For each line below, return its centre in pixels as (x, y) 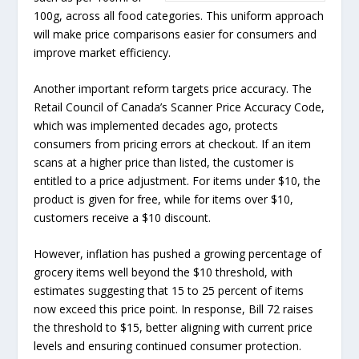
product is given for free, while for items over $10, (164, 199)
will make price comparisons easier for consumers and (175, 34)
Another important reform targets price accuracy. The (173, 88)
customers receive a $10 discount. (123, 217)
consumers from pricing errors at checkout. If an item (173, 143)
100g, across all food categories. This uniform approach (179, 15)
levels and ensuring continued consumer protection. (168, 346)
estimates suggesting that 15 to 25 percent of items (169, 291)
